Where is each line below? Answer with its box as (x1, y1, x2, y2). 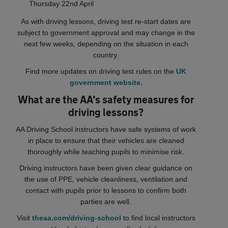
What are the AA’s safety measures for (17, 93, 194, 105)
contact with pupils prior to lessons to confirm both (25, 186, 187, 194)
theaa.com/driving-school (32, 213, 121, 222)
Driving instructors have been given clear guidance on (19, 163, 193, 172)
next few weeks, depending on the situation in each (23, 39, 188, 48)
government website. (69, 78, 142, 87)
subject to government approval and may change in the (17, 28, 195, 37)
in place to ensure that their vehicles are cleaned (27, 136, 184, 145)
